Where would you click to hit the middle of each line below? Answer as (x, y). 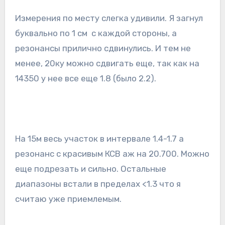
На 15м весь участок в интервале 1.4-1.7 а (99, 139)
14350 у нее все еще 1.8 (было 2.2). (85, 79)
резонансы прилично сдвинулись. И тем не (103, 48)
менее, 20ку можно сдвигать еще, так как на (107, 64)
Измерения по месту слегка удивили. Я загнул (109, 18)
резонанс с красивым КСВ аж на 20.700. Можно (112, 154)
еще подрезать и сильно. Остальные (90, 169)
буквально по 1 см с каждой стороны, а (96, 33)
